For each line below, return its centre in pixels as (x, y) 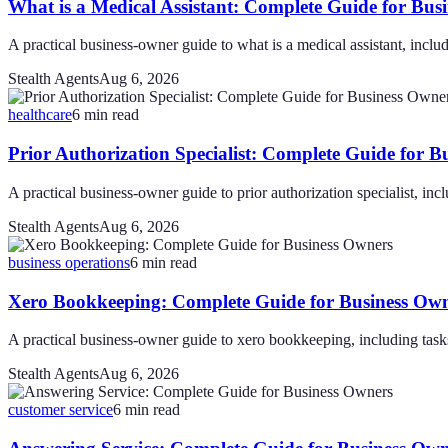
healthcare (40, 115)
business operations (69, 262)
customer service (60, 410)
